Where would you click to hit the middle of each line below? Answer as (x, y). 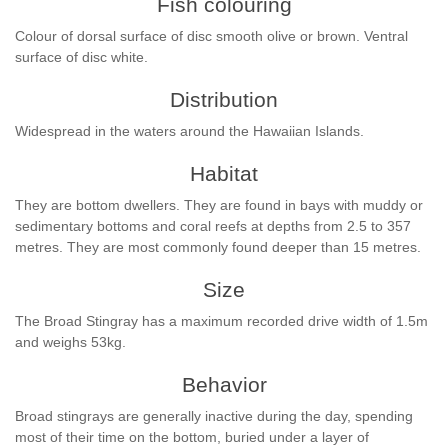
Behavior (224, 384)
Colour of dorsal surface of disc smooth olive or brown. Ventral (211, 36)
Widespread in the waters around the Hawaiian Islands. (191, 131)
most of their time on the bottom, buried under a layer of (192, 437)
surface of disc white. (81, 57)
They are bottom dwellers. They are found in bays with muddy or (219, 205)
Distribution (224, 99)
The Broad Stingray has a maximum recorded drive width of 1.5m (221, 321)
